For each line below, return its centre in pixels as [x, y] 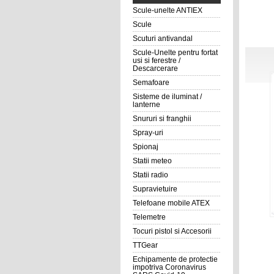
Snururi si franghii [162, 119]
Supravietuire [155, 189]
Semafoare [151, 83]
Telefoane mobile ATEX [171, 203]
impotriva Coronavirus [169, 267]
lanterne [146, 105]
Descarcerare [155, 68]
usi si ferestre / [156, 61]
